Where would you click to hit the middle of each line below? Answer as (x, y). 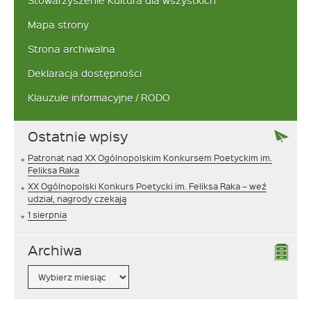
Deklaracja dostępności (85, 73)
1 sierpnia (47, 214)
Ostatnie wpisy (78, 136)
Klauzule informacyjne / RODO (99, 97)
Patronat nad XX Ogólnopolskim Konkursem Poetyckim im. (150, 157)
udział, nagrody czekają (77, 198)
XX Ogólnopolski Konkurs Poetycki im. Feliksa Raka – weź (147, 186)
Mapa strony (58, 24)
